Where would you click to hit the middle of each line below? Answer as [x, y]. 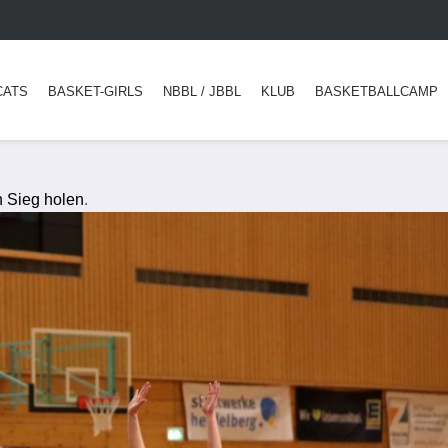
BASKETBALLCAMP [376, 91]
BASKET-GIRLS [95, 91]
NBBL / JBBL [202, 91]
